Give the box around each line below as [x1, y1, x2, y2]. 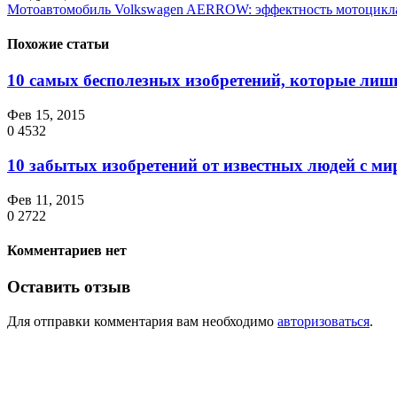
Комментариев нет [7, 242, 127, 258]
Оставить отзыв [7, 277, 130, 297]
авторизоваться [277, 313, 370, 329]
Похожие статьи [7, 36, 109, 52]
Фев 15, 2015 [7, 107, 85, 123]
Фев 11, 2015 [7, 191, 84, 207]
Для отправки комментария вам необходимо [7, 313, 277, 329]
